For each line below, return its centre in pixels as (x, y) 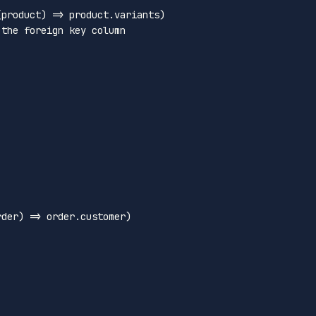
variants (137, 14)
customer (103, 216)
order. (61, 216)
